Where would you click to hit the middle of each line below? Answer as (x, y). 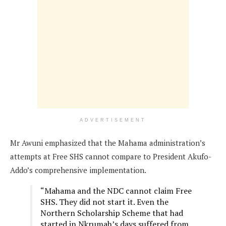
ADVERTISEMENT (113, 120)
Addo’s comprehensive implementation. (78, 170)
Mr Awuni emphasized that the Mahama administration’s (108, 143)
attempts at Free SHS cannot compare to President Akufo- (111, 156)
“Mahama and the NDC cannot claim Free (116, 190)
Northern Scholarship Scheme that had (112, 213)
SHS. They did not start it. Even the (104, 202)
